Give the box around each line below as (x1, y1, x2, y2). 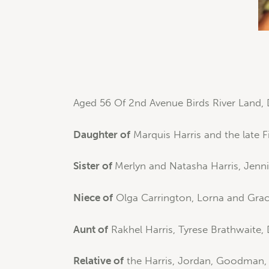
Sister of (73, 160, 115, 172)
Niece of (73, 192, 113, 204)
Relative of (73, 255, 124, 267)
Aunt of (73, 223, 108, 235)
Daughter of (73, 128, 130, 141)
